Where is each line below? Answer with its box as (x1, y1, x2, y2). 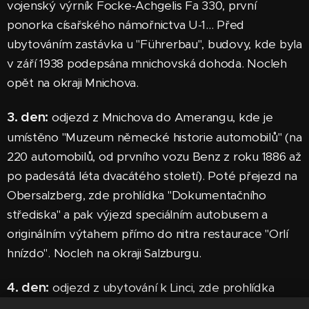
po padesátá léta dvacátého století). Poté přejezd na (7, 168, 297, 183)
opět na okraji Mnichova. (7, 74, 139, 90)
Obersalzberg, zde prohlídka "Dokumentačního (7, 187, 266, 203)
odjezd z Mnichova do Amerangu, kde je (48, 109, 273, 125)
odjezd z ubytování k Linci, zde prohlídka (49, 279, 275, 295)
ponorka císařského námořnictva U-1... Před (7, 17, 245, 32)
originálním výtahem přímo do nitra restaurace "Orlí (7, 226, 288, 241)
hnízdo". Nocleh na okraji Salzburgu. (7, 245, 201, 261)
